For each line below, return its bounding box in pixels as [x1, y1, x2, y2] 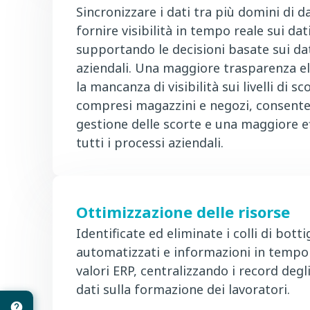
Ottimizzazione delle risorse [76, 201, 290, 222]
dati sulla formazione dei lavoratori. [76, 281, 290, 298]
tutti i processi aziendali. [76, 134, 224, 151]
